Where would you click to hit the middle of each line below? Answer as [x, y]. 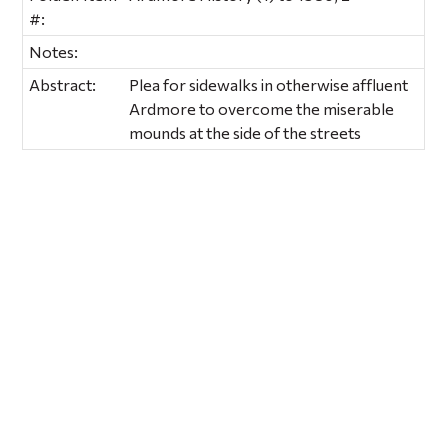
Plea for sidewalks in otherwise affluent [269, 84]
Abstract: [63, 84]
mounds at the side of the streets [245, 132]
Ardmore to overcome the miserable [262, 108]
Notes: [54, 51]
